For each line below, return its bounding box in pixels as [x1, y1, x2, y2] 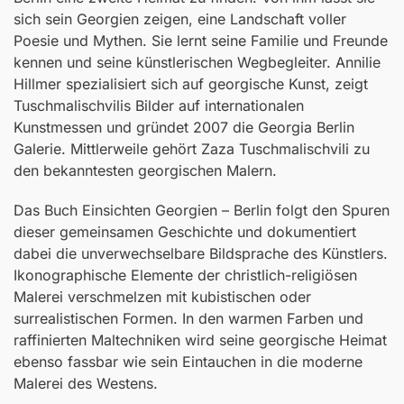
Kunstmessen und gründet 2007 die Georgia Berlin [14, 117, 354, 136]
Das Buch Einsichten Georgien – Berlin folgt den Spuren [14, 200, 390, 219]
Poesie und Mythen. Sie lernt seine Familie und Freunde [14, 31, 388, 50]
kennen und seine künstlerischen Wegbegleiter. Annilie [14, 52, 381, 71]
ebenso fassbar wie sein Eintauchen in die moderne [14, 352, 363, 371]
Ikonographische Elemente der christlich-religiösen [14, 265, 357, 284]
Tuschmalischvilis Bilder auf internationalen [14, 96, 304, 115]
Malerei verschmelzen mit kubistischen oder [14, 287, 311, 306]
